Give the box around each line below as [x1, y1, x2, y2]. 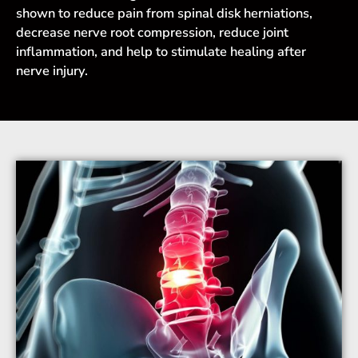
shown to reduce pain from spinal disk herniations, [16, 3, 312, 22]
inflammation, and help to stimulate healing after [16, 42, 306, 61]
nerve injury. [16, 61, 88, 80]
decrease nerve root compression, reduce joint [16, 22, 288, 42]
